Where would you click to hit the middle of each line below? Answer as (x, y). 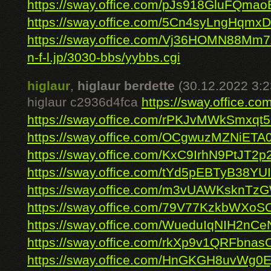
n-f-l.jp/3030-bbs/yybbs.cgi (104, 57)
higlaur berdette (126, 86)
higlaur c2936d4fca (84, 102)
